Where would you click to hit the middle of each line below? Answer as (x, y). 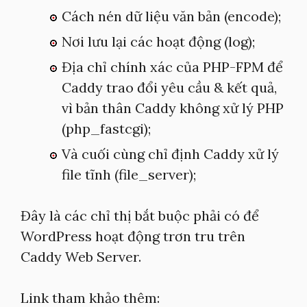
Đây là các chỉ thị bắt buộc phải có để (140, 216)
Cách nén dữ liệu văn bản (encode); (171, 16)
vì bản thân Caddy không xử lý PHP (173, 108)
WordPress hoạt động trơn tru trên (133, 236)
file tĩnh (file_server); (129, 174)
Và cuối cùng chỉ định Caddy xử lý (170, 154)
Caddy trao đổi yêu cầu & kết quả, (169, 87)
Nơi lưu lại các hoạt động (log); (158, 41)
